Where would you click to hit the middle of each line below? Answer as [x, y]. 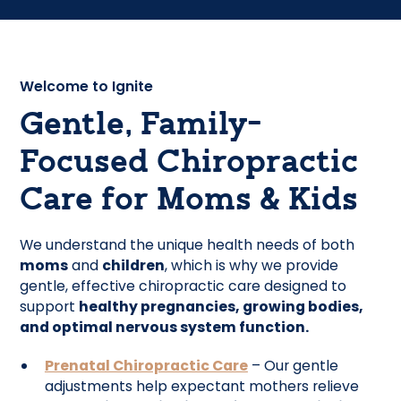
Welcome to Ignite [87, 87]
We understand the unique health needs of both [188, 244]
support [50, 306]
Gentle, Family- [141, 127]
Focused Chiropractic [189, 164]
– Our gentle [293, 365]
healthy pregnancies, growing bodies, [222, 306]
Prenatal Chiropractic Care [146, 365]
